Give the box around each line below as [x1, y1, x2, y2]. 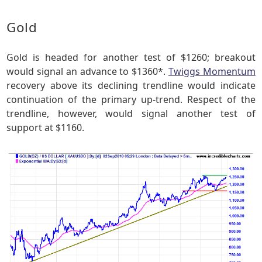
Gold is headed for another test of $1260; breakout [6, 51, 256, 64]
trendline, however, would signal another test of [6, 107, 256, 120]
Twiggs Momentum [168, 65, 256, 78]
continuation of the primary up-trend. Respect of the [6, 93, 256, 106]
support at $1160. [6, 121, 85, 135]
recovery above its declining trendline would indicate [6, 79, 256, 92]
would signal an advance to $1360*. [6, 65, 168, 78]
